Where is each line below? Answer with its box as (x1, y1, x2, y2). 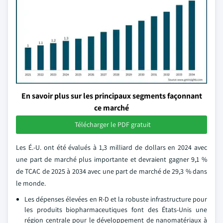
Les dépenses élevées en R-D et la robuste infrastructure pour (24, 195, 207, 204)
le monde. (16, 179, 46, 188)
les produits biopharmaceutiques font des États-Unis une (24, 205, 207, 214)
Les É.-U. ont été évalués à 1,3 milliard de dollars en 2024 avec (16, 143, 207, 152)
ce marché (94, 103, 129, 113)
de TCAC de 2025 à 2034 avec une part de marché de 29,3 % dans (16, 167, 207, 176)
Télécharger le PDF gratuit (74, 120, 151, 129)
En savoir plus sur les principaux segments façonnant (21, 91, 202, 101)
